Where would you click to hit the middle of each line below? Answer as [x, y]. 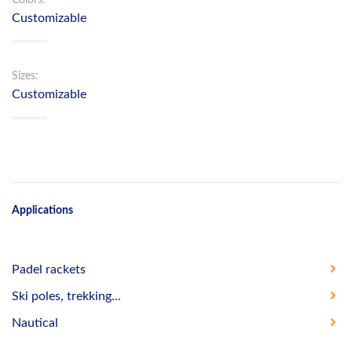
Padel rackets [49, 269]
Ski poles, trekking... [66, 296]
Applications [42, 210]
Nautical [35, 323]
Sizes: [25, 76]
